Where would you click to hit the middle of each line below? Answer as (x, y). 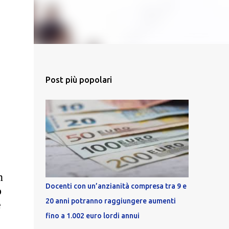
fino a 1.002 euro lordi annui (92, 216)
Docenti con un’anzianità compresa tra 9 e (116, 186)
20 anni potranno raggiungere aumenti (110, 201)
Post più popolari (78, 80)
